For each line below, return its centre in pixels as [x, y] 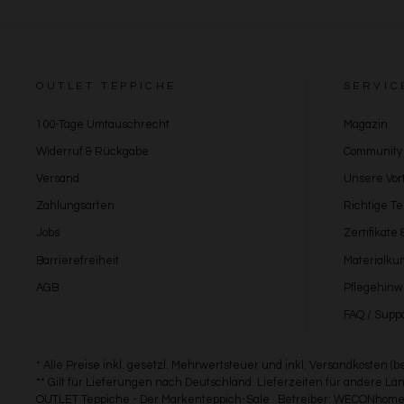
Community [372, 151]
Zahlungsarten [75, 207]
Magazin [365, 124]
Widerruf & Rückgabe [92, 151]
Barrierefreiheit [78, 261]
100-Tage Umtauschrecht [103, 124]
